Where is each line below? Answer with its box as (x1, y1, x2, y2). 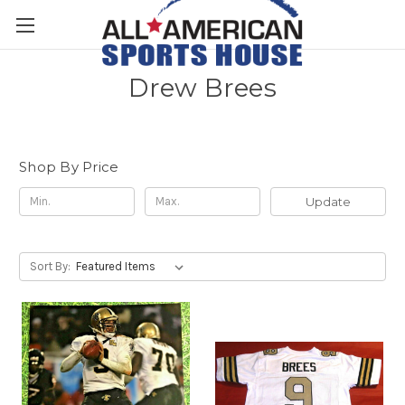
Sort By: (29, 259, 71, 273)
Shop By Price (19, 158, 119, 175)
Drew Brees (128, 72, 277, 103)
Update (305, 193, 351, 209)
